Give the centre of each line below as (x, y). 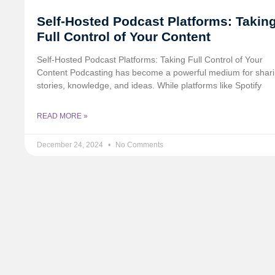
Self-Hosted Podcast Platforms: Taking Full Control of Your (150, 60)
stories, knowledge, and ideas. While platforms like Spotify (149, 86)
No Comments (138, 145)
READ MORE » (62, 116)
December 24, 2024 (71, 145)
